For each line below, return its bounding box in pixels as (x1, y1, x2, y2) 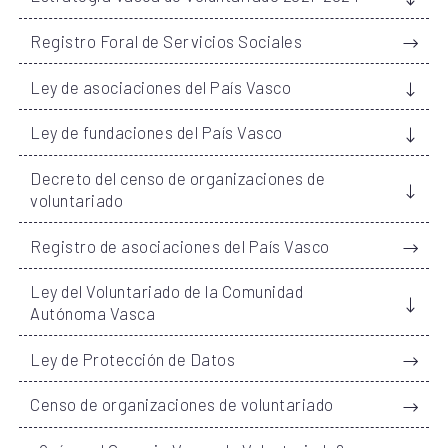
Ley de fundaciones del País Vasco (30, 122, 283, 143)
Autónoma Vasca (30, 303, 156, 324)
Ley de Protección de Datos (30, 348, 236, 369)
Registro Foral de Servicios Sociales (30, 30, 303, 51)
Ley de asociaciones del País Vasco (30, 76, 292, 97)
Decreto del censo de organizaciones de (30, 167, 326, 188)
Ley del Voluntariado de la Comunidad (30, 281, 304, 302)
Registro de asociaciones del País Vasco (30, 235, 330, 256)
